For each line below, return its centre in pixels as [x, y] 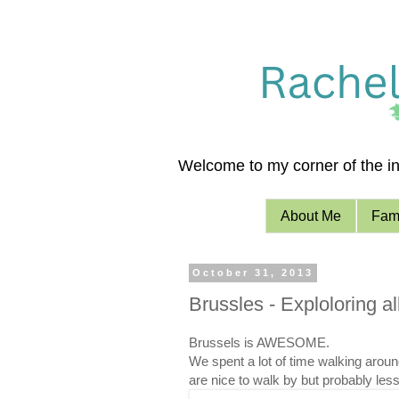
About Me [310, 216]
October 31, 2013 [252, 273]
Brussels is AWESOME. [259, 342]
